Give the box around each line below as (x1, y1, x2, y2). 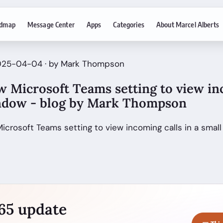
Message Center (27, 19, 75, 29)
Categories (113, 19, 144, 29)
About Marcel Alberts (156, 19, 219, 29)
